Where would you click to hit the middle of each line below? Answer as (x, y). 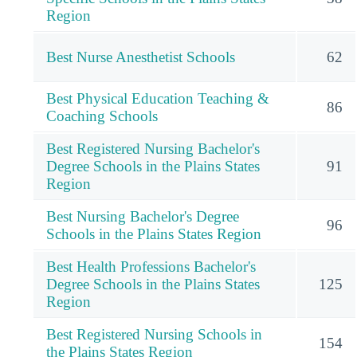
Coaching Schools (102, 116)
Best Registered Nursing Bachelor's (153, 149)
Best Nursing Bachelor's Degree (143, 217)
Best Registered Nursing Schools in (154, 335)
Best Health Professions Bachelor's (151, 267)
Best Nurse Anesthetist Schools (141, 57)
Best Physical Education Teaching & (158, 99)
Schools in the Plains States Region (154, 234)
